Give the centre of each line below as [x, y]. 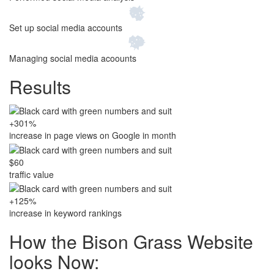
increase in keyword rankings [65, 213]
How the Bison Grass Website [131, 242]
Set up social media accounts [66, 27]
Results [40, 86]
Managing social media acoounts [73, 58]
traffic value [31, 174]
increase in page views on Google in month [93, 135]
